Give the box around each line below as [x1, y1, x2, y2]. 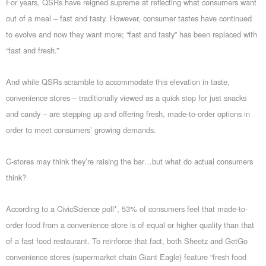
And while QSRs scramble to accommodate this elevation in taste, [6, 75, 230, 87]
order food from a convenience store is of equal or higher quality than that [6, 218, 254, 230]
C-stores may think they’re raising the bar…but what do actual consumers [6, 155, 253, 167]
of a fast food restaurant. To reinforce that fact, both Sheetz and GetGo [6, 235, 248, 246]
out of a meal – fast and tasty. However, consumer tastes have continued [6, 12, 252, 24]
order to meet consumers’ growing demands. [6, 123, 156, 135]
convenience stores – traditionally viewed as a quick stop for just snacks [6, 91, 246, 103]
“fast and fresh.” [6, 44, 59, 56]
